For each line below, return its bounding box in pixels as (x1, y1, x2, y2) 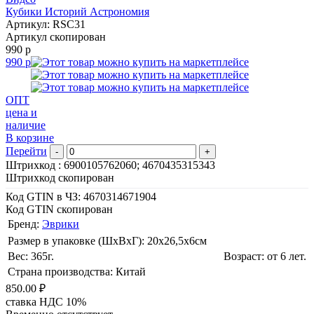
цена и (6, 106, 37, 118)
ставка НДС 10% (6, 295, 86, 308)
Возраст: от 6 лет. (224, 250, 306, 262)
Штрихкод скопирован (6, 171, 114, 184)
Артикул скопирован (6, 30, 106, 43)
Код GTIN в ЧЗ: (6, 190, 83, 203)
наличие (6, 118, 46, 131)
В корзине (6, 131, 54, 144)
